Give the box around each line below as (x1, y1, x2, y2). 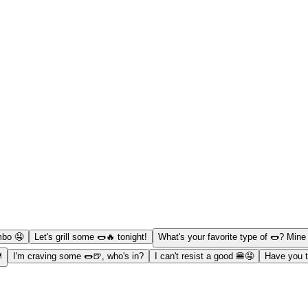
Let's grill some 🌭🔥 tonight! (34, 231, 147, 242)
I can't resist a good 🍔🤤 (155, 250, 254, 261)
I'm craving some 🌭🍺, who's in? (13, 250, 144, 261)
